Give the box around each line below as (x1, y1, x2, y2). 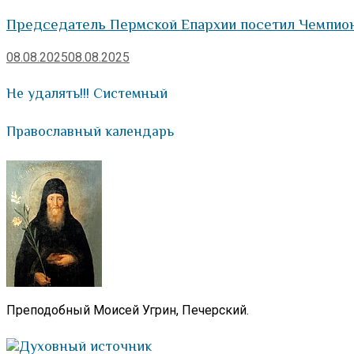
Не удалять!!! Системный (6, 85, 168, 101)
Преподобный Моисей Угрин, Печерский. (6, 303, 249, 318)
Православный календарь (6, 123, 174, 140)
